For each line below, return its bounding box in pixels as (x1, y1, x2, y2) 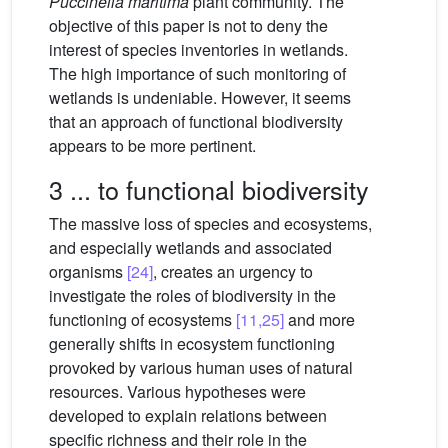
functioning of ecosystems (49, 308, 236, 332)
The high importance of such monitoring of (49, 62, 346, 86)
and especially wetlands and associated (49, 236, 332, 260)
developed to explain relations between (49, 404, 327, 428)
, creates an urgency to (153, 260, 313, 284)
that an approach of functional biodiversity (49, 110, 343, 134)
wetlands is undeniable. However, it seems (49, 86, 351, 110)
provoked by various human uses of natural (49, 356, 353, 380)
